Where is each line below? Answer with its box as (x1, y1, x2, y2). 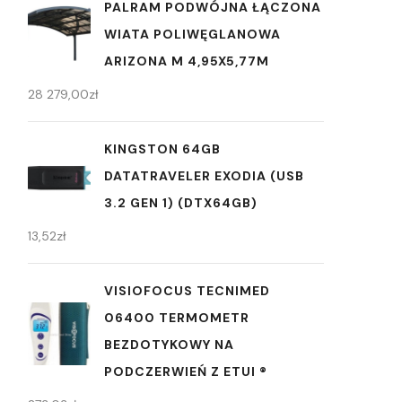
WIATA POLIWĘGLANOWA (104, 26, 281, 42)
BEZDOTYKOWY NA (104, 336, 234, 353)
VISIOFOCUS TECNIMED (104, 283, 270, 299)
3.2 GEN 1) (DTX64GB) (104, 195, 258, 211)
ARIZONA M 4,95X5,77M (104, 53, 269, 69)
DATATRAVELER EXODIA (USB (104, 168, 304, 184)
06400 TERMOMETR (104, 310, 249, 326)
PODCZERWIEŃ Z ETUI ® (104, 363, 267, 380)
